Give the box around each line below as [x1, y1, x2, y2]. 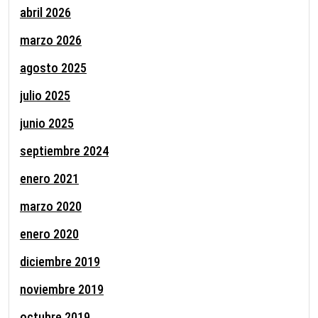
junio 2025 [20, 115, 74, 131]
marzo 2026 [20, 32, 82, 48]
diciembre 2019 [20, 253, 100, 269]
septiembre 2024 [20, 143, 109, 158]
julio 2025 [20, 87, 70, 103]
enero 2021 [20, 170, 79, 186]
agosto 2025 [20, 60, 87, 75]
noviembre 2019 [20, 281, 104, 297]
